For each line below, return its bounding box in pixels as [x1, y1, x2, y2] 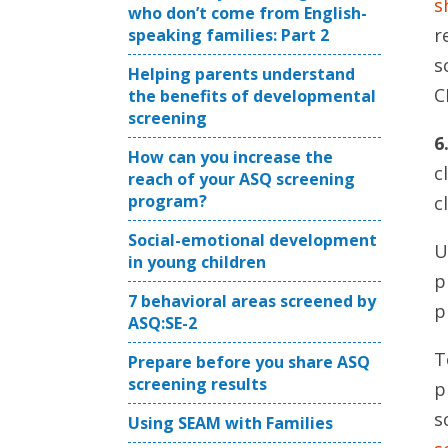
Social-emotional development [128, 229, 377, 251]
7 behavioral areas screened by [128, 290, 376, 312]
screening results [128, 373, 267, 395]
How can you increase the [128, 146, 333, 168]
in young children [128, 251, 266, 273]
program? [128, 190, 207, 212]
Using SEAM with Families [128, 412, 333, 434]
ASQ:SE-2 [128, 312, 197, 334]
